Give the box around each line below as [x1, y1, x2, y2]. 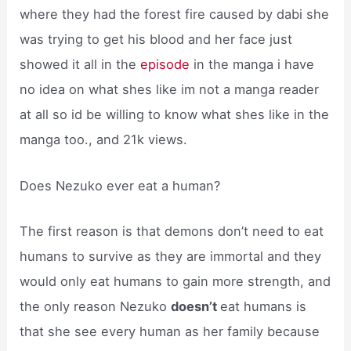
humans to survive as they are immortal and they [20, 248, 322, 264]
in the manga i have [194, 56, 315, 73]
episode [140, 56, 194, 73]
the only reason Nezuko [20, 298, 172, 314]
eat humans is [220, 298, 307, 314]
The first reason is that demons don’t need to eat [20, 223, 324, 239]
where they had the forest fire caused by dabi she [20, 6, 330, 23]
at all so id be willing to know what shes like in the [20, 107, 330, 123]
